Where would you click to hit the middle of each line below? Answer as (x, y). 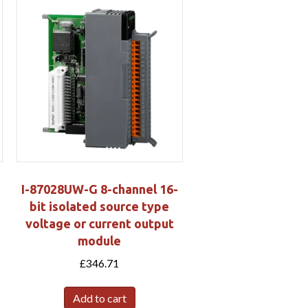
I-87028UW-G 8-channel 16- (99, 189)
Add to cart (99, 298)
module (100, 240)
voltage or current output (99, 223)
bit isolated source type (100, 206)
